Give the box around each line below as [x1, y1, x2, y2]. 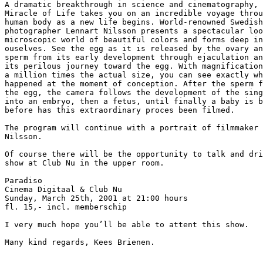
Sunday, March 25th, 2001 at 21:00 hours [5, 194, 188, 203]
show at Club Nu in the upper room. [5, 159, 164, 167]
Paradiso [5, 176, 42, 185]
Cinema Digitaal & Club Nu [5, 185, 122, 194]
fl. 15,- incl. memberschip [5, 203, 127, 211]
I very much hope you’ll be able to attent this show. [5, 220, 249, 229]
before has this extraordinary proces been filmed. [5, 106, 235, 114]
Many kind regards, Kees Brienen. [5, 238, 155, 247]
